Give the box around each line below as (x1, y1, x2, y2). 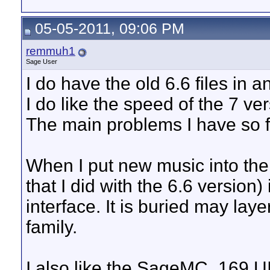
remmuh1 (26, 45, 75, 57)
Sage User (26, 58, 57, 65)
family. (26, 217, 77, 237)
